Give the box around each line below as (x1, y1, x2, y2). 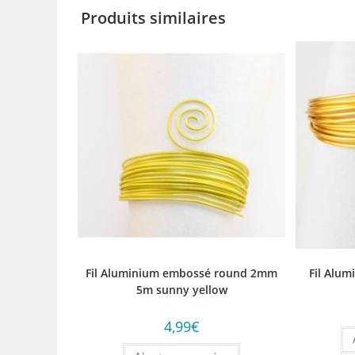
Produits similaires (81, 7, 226, 29)
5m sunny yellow (136, 282, 227, 298)
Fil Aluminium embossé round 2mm (86, 265, 278, 281)
